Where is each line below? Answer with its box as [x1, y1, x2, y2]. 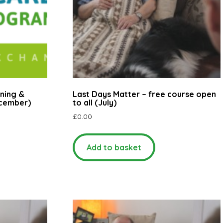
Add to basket [87, 142, 142, 152]
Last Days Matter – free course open [73, 89, 217, 99]
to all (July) [73, 97, 117, 108]
